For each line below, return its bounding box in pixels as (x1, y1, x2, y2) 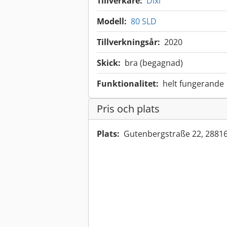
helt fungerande (163, 78, 224, 90)
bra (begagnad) (125, 57, 183, 69)
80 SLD (131, 16, 157, 27)
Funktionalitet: (97, 78, 159, 90)
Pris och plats (97, 102, 160, 116)
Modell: (97, 16, 127, 27)
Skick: (97, 57, 121, 69)
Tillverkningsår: (97, 36, 160, 48)
